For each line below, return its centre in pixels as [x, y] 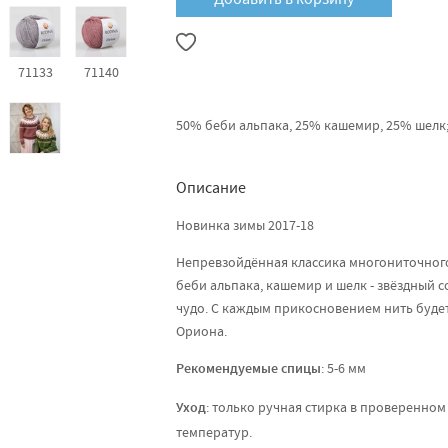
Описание [211, 188]
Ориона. [201, 331]
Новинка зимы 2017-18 [245, 225]
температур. [214, 432]
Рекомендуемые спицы [248, 370]
